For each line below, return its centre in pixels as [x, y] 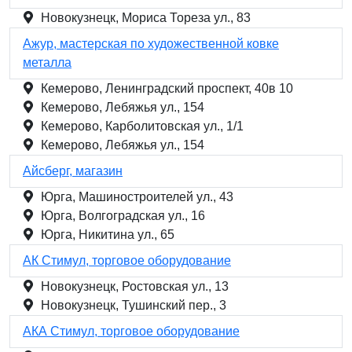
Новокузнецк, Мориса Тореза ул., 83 [146, 18]
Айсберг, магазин [73, 171]
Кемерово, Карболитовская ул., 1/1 [142, 126]
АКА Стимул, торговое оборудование [131, 331]
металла [47, 62]
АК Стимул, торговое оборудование [127, 260]
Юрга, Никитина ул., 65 [108, 235]
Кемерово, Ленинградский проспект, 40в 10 [167, 88]
